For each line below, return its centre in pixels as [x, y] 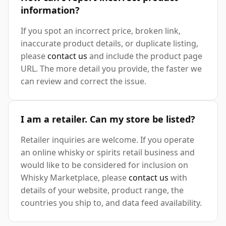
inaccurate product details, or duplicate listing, [109, 44]
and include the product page [145, 56]
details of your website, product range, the [102, 190]
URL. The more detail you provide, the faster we [111, 69]
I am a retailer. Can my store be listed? [108, 119]
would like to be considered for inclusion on [104, 165]
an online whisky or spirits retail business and [108, 153]
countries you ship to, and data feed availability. [111, 203]
